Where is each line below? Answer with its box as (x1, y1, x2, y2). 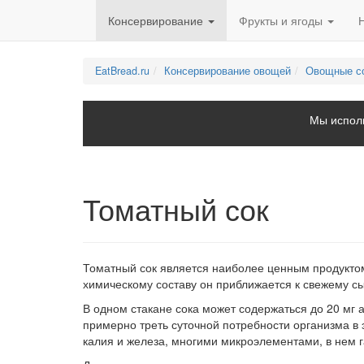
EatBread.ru (95, 63, 149, 78)
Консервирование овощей (164, 63, 291, 78)
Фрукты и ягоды (239, 12, 326, 28)
